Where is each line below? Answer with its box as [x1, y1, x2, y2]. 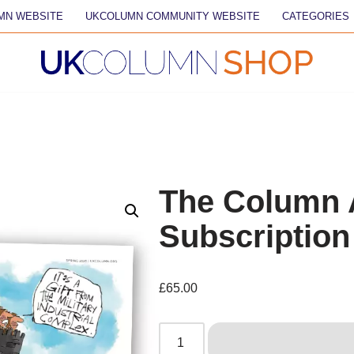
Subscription [159, 219, 351, 254]
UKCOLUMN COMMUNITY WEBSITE [85, 10, 260, 22]
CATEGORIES [282, 10, 349, 22]
